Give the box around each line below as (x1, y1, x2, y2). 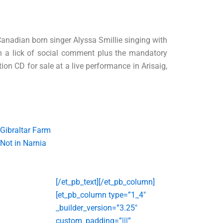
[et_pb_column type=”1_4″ (56, 190, 146, 200)
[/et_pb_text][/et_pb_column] (56, 177, 155, 187)
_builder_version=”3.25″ (56, 203, 137, 213)
